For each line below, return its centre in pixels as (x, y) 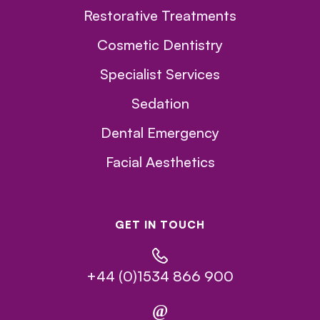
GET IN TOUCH (160, 225)
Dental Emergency (160, 133)
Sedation (160, 104)
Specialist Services (160, 74)
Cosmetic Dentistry (160, 45)
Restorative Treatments (160, 16)
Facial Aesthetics (160, 162)
